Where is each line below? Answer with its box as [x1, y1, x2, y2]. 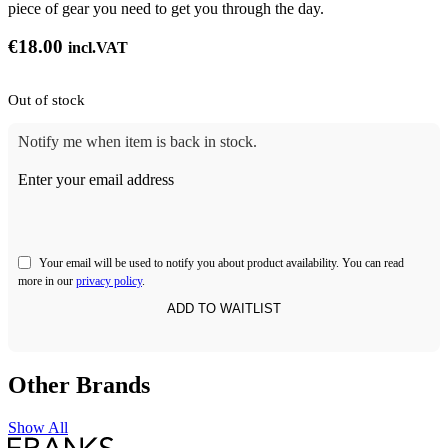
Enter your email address [18, 171, 174, 189]
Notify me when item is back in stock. [18, 133, 257, 151]
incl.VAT [68, 39, 128, 57]
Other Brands [8, 372, 150, 399]
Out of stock [8, 91, 85, 108]
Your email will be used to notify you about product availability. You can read [39, 256, 404, 271]
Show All [8, 419, 68, 437]
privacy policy [76, 274, 142, 289]
